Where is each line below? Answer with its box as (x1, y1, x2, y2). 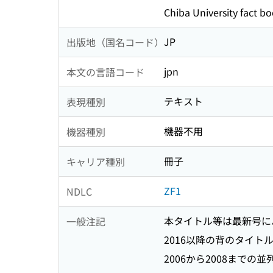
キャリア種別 (66, 154, 125, 169)
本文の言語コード (66, 64, 144, 79)
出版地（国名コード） (66, 34, 164, 49)
